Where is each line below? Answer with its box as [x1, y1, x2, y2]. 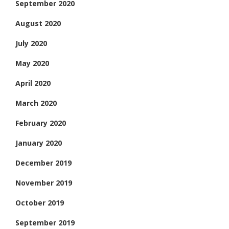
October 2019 [15, 197, 64, 208]
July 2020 [15, 38, 47, 48]
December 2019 [15, 157, 72, 168]
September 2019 [15, 217, 75, 227]
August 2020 [15, 18, 61, 28]
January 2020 [15, 138, 62, 148]
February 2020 [15, 118, 66, 128]
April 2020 [15, 78, 51, 88]
